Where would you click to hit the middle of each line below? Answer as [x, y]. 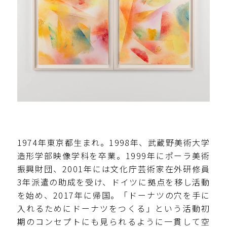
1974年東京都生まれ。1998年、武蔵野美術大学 [113, 142]
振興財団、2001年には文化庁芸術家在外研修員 [113, 168]
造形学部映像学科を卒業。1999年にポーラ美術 [113, 155]
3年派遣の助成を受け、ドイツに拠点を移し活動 [113, 182]
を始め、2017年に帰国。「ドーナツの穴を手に [113, 195]
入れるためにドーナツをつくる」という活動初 [113, 208]
